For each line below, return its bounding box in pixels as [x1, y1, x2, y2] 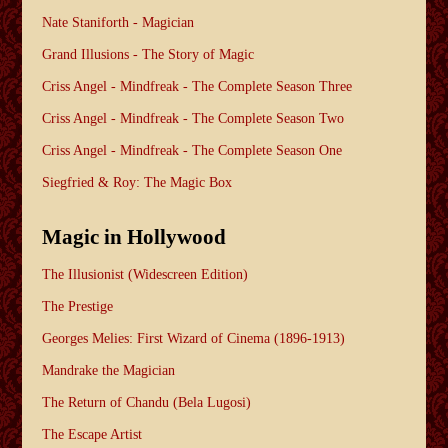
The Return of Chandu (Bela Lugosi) [42, 394, 252, 410]
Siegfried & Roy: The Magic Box [42, 175, 233, 191]
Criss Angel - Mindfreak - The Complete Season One [42, 143, 343, 159]
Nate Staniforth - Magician [42, 15, 195, 31]
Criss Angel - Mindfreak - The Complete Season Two [42, 111, 345, 127]
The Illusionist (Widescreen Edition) [42, 266, 249, 282]
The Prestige [42, 298, 114, 314]
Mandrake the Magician [42, 362, 176, 378]
